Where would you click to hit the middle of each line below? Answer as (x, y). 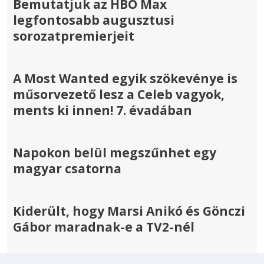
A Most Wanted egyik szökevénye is (125, 78)
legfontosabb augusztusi (94, 20)
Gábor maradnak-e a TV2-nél (104, 227)
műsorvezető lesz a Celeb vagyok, (119, 94)
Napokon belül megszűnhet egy (115, 152)
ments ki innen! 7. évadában (103, 110)
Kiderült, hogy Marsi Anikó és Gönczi (129, 211)
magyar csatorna (67, 168)
